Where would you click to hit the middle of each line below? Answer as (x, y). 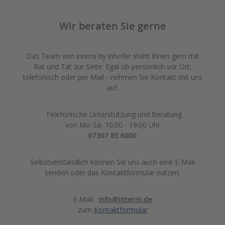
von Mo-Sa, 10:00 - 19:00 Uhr (113, 125)
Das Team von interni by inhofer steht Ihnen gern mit (113, 56)
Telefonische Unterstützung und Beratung (114, 114)
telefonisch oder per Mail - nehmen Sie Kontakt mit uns (113, 77)
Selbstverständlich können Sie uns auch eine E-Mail (113, 162)
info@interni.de (125, 199)
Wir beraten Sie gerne (113, 26)
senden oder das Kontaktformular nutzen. (113, 172)
